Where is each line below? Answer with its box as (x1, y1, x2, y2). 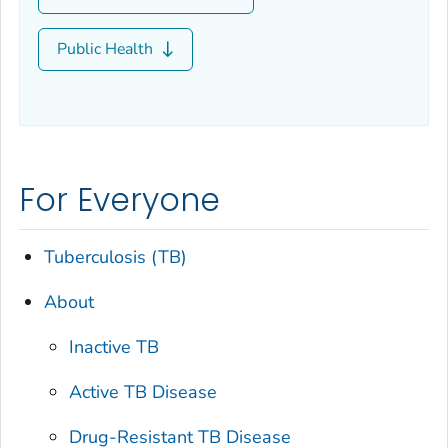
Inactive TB (69, 334, 160, 359)
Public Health (57, 37, 157, 60)
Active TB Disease (69, 379, 218, 404)
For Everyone (19, 178, 220, 223)
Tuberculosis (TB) (44, 244, 188, 269)
